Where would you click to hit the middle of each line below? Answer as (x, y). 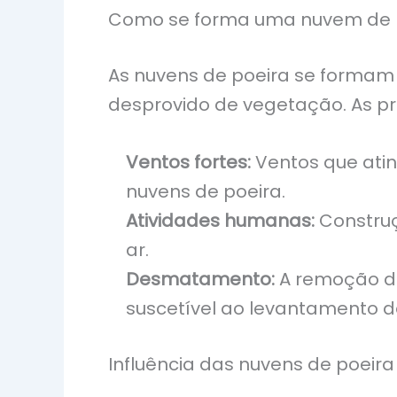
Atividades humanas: (220, 221)
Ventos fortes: (188, 162)
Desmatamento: (200, 279)
